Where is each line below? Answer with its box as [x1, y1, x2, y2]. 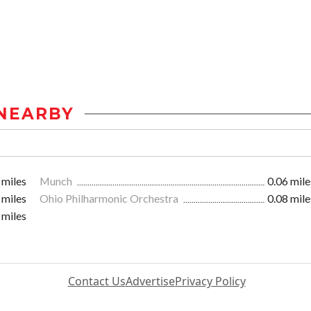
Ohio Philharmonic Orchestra [40, 192, 180, 205]
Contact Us [67, 274, 126, 289]
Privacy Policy [174, 274, 246, 289]
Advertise [125, 274, 175, 289]
